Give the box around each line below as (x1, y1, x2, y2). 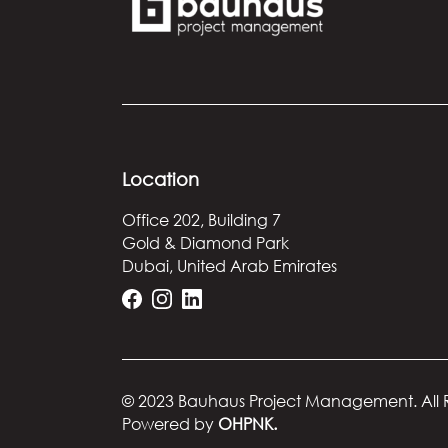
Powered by (122, 413, 218, 434)
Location (122, 167, 199, 190)
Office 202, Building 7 (122, 209, 281, 230)
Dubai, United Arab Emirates (122, 255, 337, 276)
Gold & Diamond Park (122, 232, 289, 253)
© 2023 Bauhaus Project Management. (122, 390, 421, 411)
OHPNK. (218, 413, 277, 434)
